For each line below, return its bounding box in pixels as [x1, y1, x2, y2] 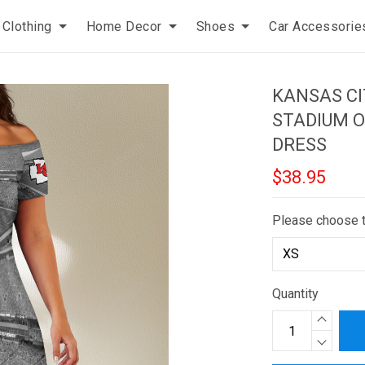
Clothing [2, 18, 52, 34]
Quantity [272, 286, 319, 301]
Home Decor [86, 18, 162, 34]
